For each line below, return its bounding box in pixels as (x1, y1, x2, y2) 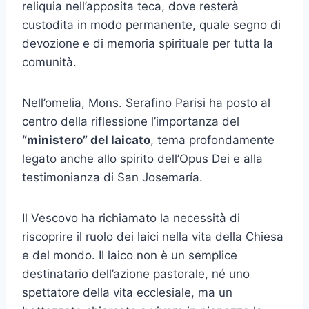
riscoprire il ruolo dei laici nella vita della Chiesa (22, 230, 283, 244)
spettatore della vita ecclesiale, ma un (22, 286, 232, 300)
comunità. (22, 55, 77, 70)
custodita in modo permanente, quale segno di (22, 18, 281, 32)
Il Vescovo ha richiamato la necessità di (22, 211, 240, 226)
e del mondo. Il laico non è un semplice (22, 248, 237, 263)
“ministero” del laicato (22, 133, 150, 148)
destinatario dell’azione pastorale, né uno (22, 267, 250, 281)
